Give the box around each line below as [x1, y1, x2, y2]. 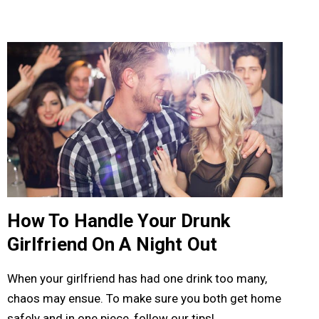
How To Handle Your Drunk [6, 209, 230, 231]
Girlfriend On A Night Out [6, 233, 217, 255]
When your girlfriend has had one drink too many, [6, 271, 267, 286]
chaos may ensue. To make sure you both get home [6, 291, 281, 305]
